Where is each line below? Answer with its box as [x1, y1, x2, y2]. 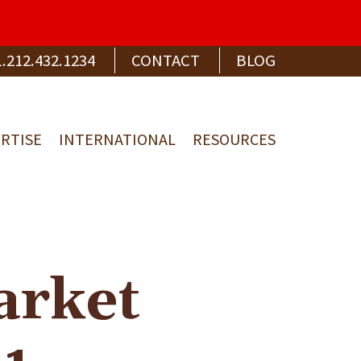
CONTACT [131, 50, 200, 71]
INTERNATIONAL [59, 129, 176, 149]
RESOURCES [193, 129, 276, 149]
